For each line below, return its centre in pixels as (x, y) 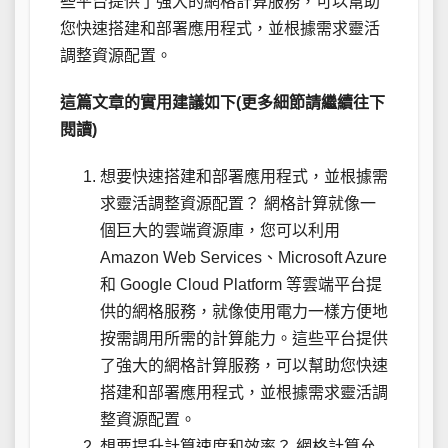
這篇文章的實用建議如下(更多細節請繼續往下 (222, 102)
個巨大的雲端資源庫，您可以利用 (220, 230)
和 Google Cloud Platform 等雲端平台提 (241, 284)
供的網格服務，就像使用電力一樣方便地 (244, 311)
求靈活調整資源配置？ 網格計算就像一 (238, 203)
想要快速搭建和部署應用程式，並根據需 (244, 176)
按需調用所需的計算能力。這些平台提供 (244, 338)
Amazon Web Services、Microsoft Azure (243, 257)
